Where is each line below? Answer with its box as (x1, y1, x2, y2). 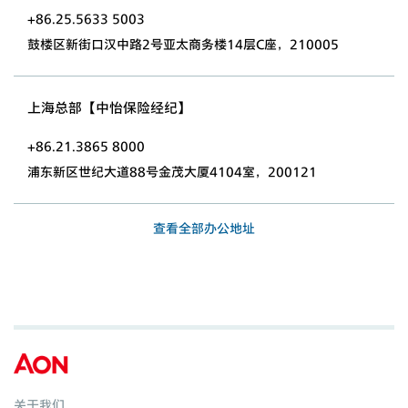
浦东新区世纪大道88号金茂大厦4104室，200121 (27, 162, 317, 180)
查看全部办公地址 (153, 219, 255, 237)
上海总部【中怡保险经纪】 (27, 97, 191, 117)
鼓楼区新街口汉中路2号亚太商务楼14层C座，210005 (27, 35, 339, 53)
